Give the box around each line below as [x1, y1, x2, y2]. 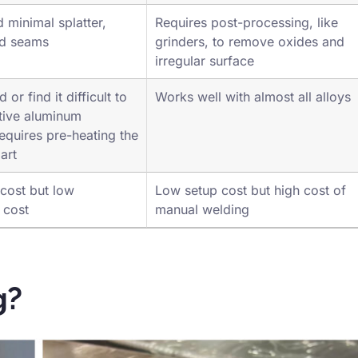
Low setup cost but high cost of [155, 204, 346, 221]
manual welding [155, 223, 249, 240]
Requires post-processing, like [155, 36, 338, 53]
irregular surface [155, 74, 254, 91]
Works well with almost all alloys [155, 110, 351, 127]
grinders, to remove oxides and [155, 55, 344, 72]
